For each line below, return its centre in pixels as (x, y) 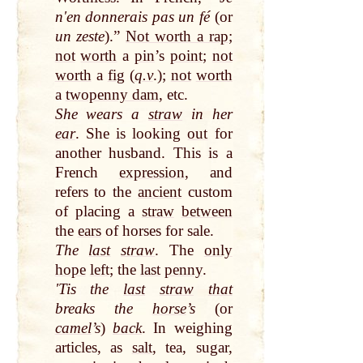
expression (152, 173)
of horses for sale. (157, 231)
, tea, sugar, (192, 348)
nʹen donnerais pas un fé (132, 17)
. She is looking (131, 134)
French (87, 173)
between (207, 211)
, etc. (173, 95)
